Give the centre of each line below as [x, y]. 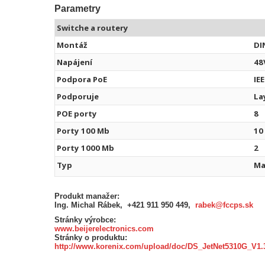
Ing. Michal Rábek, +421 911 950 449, [125, 205]
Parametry [77, 8]
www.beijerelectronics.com [104, 228]
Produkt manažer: [87, 196]
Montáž [72, 45]
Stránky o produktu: [91, 237]
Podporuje [78, 96]
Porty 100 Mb [83, 130]
